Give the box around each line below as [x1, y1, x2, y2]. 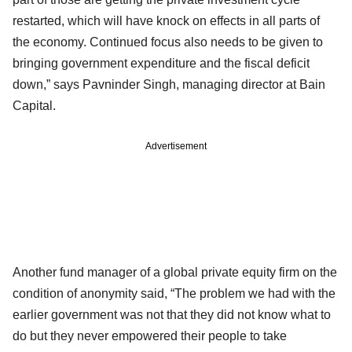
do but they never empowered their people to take [13, 328, 287, 343]
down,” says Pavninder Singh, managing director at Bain [13, 77, 325, 91]
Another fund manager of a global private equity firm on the [13, 265, 337, 279]
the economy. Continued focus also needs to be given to [13, 35, 323, 49]
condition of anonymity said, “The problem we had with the [13, 286, 335, 300]
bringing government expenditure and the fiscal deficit [13, 56, 310, 70]
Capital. [13, 98, 56, 112]
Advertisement [145, 140, 207, 152]
